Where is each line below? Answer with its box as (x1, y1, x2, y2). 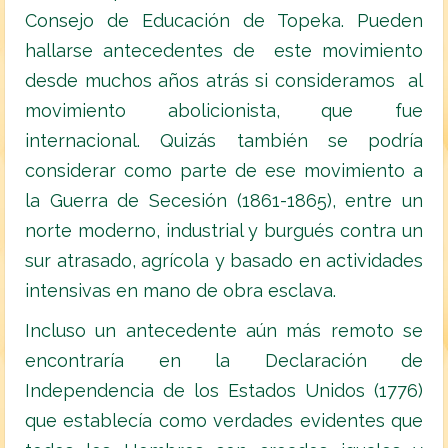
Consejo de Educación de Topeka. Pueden (25, 10, 423, 32)
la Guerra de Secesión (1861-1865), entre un (25, 190, 423, 212)
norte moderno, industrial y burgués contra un (25, 220, 423, 242)
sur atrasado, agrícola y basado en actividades (25, 250, 423, 272)
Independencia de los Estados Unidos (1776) (25, 380, 423, 402)
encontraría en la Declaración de (25, 350, 423, 372)
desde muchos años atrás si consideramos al (25, 70, 423, 92)
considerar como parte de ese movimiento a (25, 160, 423, 182)
